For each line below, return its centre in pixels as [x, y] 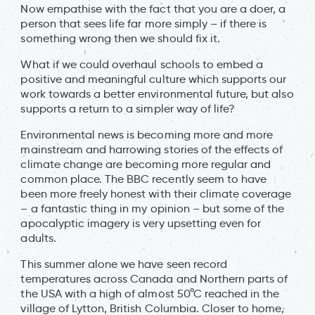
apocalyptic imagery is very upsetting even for [141, 223]
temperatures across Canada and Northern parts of [154, 278]
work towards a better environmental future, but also [157, 94]
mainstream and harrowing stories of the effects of [152, 149]
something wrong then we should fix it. [121, 38]
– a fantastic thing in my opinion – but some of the [153, 208]
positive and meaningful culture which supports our [154, 79]
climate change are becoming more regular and [146, 164]
